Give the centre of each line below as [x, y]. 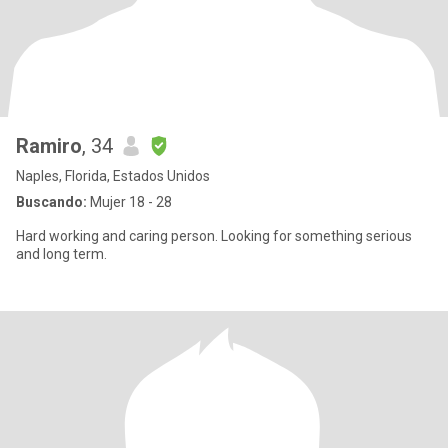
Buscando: [51, 202]
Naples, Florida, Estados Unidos [113, 176]
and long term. [61, 254]
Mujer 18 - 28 [129, 202]
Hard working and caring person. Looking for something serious [214, 236]
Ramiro [49, 146]
